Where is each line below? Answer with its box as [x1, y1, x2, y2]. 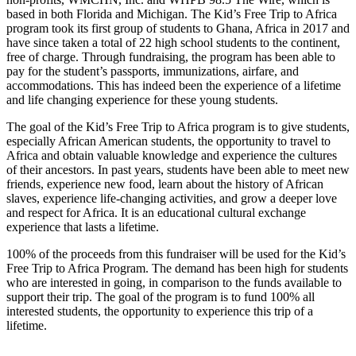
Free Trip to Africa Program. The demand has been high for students [6, 261, 348, 275]
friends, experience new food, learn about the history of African [6, 176, 323, 191]
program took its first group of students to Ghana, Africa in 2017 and [6, 21, 350, 35]
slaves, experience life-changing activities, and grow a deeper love [6, 191, 337, 205]
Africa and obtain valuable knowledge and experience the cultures [6, 148, 337, 162]
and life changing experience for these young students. [6, 92, 278, 106]
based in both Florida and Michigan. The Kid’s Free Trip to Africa [6, 6, 337, 21]
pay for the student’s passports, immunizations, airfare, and [6, 64, 299, 78]
